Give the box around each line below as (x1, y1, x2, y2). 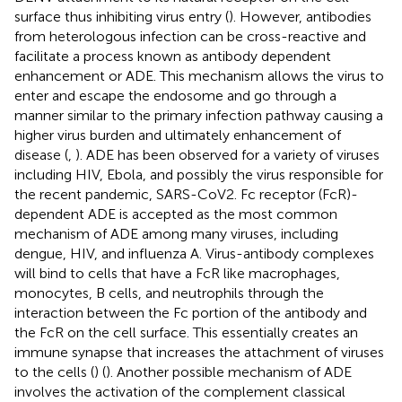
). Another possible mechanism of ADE (106, 363, 352, 380)
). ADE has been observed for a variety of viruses (75, 145, 380, 163)
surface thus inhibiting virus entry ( (14, 7, 229, 25)
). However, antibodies (229, 7, 371, 25)
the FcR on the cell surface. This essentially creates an (14, 323, 358, 341)
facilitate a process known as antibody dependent (14, 47, 331, 65)
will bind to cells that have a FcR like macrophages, (14, 264, 340, 282)
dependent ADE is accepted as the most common (14, 205, 337, 223)
